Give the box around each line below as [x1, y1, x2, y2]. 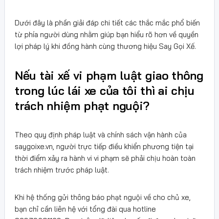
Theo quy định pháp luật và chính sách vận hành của [15, 130, 187, 139]
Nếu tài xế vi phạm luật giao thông [15, 67, 203, 83]
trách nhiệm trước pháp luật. [15, 165, 109, 175]
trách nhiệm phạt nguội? [15, 98, 150, 113]
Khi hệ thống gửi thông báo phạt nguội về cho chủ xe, [15, 192, 191, 202]
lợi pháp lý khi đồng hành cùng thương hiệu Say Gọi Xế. [15, 41, 196, 51]
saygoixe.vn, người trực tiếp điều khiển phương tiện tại [15, 141, 194, 151]
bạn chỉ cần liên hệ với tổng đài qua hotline [15, 204, 156, 214]
